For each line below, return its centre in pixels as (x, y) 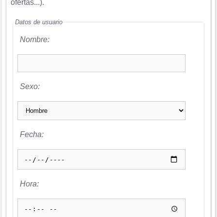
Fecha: (31, 135)
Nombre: (34, 40)
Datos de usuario (39, 22)
